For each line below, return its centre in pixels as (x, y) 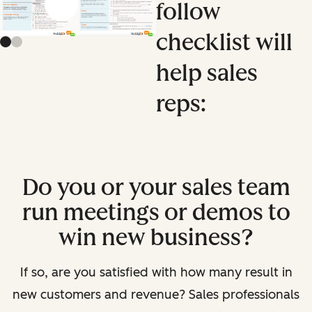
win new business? (156, 237)
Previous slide (63, 10)
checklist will (224, 42)
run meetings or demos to (156, 212)
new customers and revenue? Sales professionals (156, 294)
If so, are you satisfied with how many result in (156, 272)
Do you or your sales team (156, 187)
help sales (206, 73)
